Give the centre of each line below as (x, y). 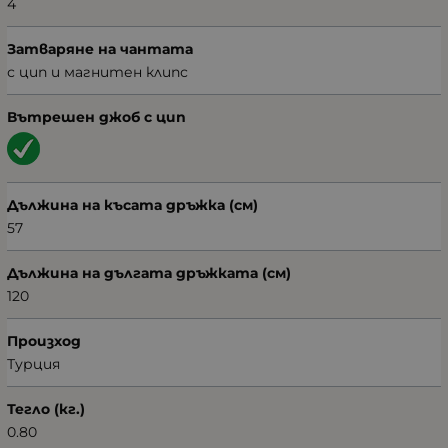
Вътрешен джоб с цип (96, 117)
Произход (44, 341)
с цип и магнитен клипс (97, 72)
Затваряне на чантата (100, 49)
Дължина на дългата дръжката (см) (149, 273)
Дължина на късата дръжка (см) (132, 205)
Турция (33, 364)
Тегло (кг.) (46, 409)
